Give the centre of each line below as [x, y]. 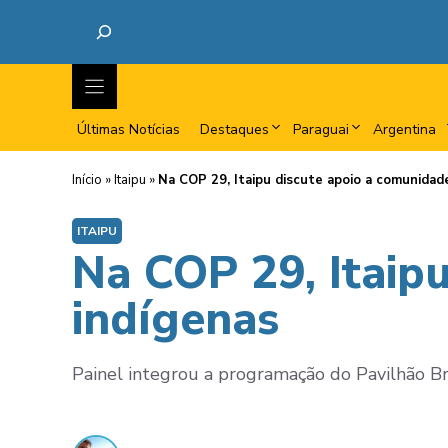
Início [87, 180]
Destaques [234, 129]
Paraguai [321, 129]
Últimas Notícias [128, 129]
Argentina [404, 129]
